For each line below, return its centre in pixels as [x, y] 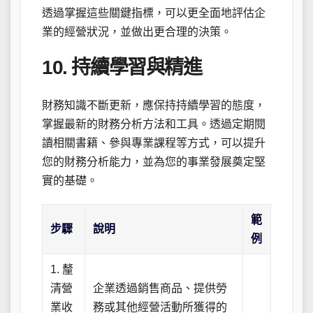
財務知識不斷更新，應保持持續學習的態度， [154, 105]
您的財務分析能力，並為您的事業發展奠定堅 [154, 162]
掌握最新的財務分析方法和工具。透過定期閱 [154, 124]
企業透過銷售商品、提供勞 [160, 289]
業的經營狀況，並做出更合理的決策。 [137, 31]
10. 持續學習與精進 [122, 67]
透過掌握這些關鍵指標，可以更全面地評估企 [154, 13]
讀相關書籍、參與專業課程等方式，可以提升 [154, 143]
